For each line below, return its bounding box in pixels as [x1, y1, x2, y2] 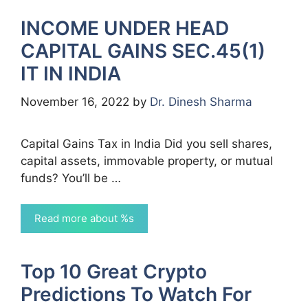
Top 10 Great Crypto [21, 260, 207, 283]
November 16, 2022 [21, 94, 129, 109]
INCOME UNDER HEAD [21, 16, 229, 40]
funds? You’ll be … [21, 170, 121, 185]
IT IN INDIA [21, 62, 121, 85]
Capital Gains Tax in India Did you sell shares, [21, 136, 272, 151]
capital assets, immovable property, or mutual [21, 153, 273, 168]
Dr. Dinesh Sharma [150, 94, 252, 109]
